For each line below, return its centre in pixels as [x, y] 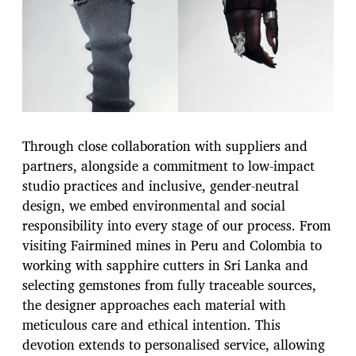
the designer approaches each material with [154, 304]
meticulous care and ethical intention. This [151, 324]
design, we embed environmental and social [154, 205]
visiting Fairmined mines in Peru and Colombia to [172, 245]
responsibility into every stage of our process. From [176, 225]
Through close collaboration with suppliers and [165, 145]
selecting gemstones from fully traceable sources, [169, 284]
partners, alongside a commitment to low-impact [168, 165]
